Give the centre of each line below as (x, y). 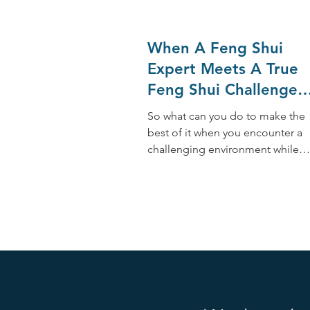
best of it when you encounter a (225, 132)
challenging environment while (223, 149)
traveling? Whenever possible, (221, 165)
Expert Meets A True (223, 69)
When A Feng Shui (215, 48)
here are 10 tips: (186, 182)
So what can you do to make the (226, 116)
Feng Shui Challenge (222, 89)
